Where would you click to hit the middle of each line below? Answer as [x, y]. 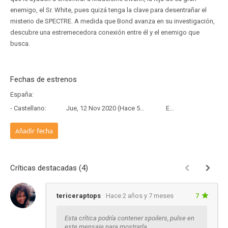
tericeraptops [79, 196]
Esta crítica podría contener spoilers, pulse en [130, 218]
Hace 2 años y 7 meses [140, 196]
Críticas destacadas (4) [49, 168]
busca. [20, 44]
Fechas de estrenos [44, 79]
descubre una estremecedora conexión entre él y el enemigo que [105, 32]
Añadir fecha [34, 131]
